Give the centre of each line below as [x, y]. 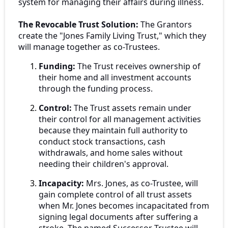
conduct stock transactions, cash [102, 141]
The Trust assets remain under [132, 108]
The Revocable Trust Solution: [79, 24]
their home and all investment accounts [115, 77]
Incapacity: [61, 183]
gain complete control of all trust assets [115, 194]
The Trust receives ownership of [138, 66]
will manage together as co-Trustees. [89, 47]
